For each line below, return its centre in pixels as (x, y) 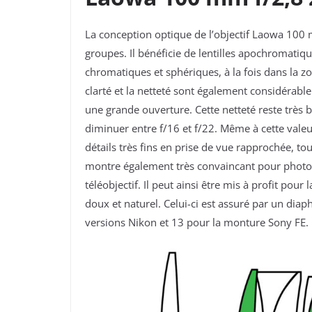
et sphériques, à (193, 72)
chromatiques (119, 72)
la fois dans (261, 72)
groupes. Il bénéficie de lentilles (162, 53)
